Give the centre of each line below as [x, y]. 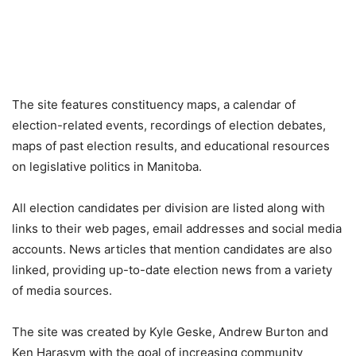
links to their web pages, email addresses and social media [177, 228]
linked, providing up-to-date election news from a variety [172, 269]
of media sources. [62, 290]
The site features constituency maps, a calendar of [154, 104]
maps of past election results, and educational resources [171, 145]
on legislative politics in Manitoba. [107, 166]
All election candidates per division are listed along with [168, 207]
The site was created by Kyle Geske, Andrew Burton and [170, 331]
